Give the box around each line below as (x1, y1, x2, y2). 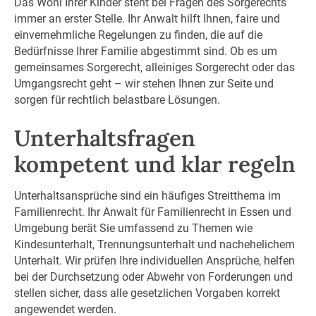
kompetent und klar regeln (13, 149, 296, 178)
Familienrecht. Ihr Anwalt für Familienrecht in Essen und (13, 205, 291, 219)
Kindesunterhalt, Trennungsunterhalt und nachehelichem (13, 238, 295, 252)
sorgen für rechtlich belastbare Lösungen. (13, 92, 220, 107)
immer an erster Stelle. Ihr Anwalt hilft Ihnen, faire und (13, 11, 280, 25)
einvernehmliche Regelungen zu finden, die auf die (13, 28, 262, 42)
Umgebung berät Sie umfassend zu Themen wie (13, 221, 253, 236)
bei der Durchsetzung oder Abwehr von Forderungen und (13, 270, 293, 284)
